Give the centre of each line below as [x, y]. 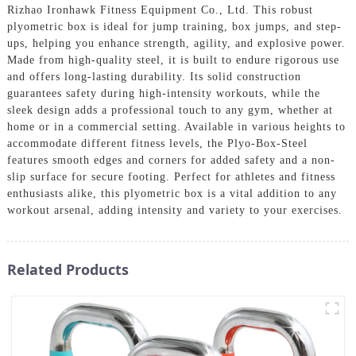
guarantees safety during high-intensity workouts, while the [163, 93]
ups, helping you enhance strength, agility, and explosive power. [176, 43]
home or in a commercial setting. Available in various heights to [176, 126]
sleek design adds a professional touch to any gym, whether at [170, 110]
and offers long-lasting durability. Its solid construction [154, 76]
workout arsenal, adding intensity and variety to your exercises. [174, 210]
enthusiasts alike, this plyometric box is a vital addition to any [172, 193]
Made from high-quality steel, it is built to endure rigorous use [173, 60]
